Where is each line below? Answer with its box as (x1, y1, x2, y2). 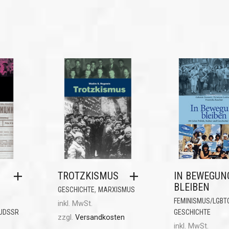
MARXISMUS (98, 185, 135, 194)
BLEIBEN (173, 180, 210, 193)
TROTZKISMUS (57, 169, 119, 182)
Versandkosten (75, 213, 125, 222)
